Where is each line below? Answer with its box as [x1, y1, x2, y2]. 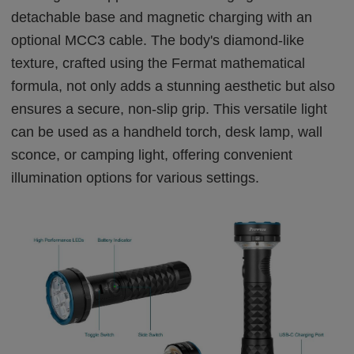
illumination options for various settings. [11, 169, 260, 186]
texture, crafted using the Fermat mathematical [11, 55, 306, 71]
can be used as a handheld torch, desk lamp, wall [11, 123, 323, 140]
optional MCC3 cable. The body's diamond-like [11, 32, 305, 48]
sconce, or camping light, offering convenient [11, 146, 293, 163]
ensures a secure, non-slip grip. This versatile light [11, 100, 328, 117]
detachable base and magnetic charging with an [11, 9, 313, 25]
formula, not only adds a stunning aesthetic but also [11, 77, 336, 94]
